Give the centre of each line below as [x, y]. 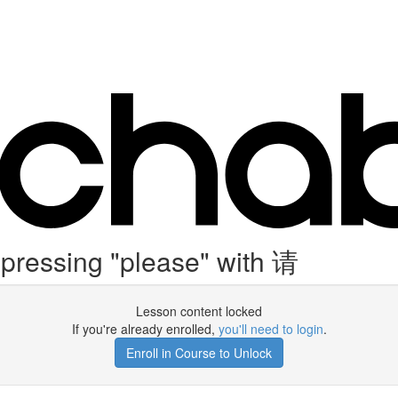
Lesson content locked [199, 311]
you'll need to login [271, 329]
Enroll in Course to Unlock [199, 353]
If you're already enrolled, [145, 329]
